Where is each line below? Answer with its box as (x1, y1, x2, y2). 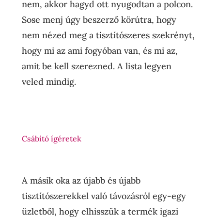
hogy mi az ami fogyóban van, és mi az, (21, 45, 178, 56)
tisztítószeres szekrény (95, 30, 189, 41)
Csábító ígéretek (21, 134, 83, 143)
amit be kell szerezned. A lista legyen (21, 61, 171, 72)
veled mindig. (21, 76, 76, 87)
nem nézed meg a (21, 30, 96, 41)
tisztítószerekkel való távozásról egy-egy (21, 190, 186, 201)
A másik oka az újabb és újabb (21, 175, 140, 186)
